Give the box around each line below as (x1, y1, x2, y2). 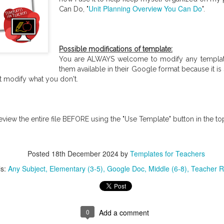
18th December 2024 (51, 148, 118, 158)
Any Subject (7, 163, 45, 173)
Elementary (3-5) (49, 163, 103, 173)
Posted (27, 148, 51, 158)
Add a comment (99, 207, 149, 217)
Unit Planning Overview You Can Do (88, 3, 202, 13)
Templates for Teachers (129, 148, 205, 158)
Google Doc (106, 163, 144, 173)
